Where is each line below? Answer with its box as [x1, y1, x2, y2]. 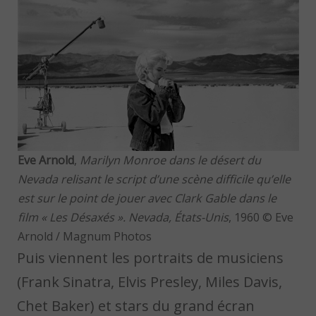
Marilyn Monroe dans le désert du [79, 152, 261, 168]
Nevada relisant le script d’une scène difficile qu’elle [17, 171, 291, 187]
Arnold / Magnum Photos [17, 228, 152, 244]
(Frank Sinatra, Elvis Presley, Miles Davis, [17, 272, 283, 291]
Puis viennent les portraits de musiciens [17, 248, 284, 267]
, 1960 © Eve [228, 209, 293, 225]
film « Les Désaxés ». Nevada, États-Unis [17, 209, 229, 225]
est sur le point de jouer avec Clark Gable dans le [17, 190, 276, 206]
